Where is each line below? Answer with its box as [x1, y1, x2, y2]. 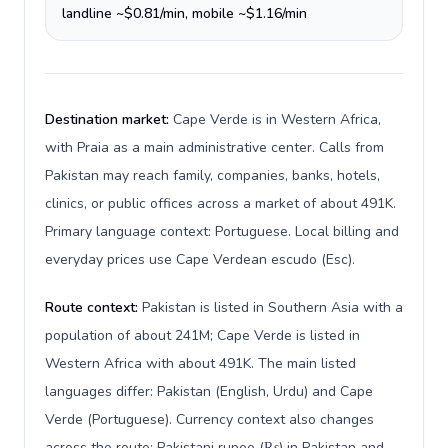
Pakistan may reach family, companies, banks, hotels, [45, 166, 380, 185]
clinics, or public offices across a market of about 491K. [45, 194, 396, 213]
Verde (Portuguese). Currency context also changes [45, 410, 374, 429]
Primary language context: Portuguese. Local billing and [45, 222, 399, 241]
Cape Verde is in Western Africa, [173, 110, 381, 129]
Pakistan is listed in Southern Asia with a [142, 298, 403, 317]
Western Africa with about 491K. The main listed [45, 354, 356, 373]
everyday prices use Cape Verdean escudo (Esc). [45, 250, 355, 269]
